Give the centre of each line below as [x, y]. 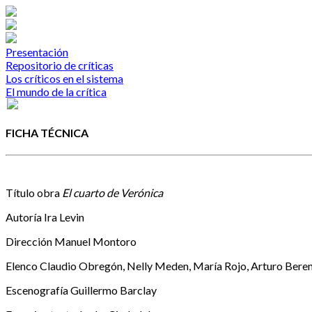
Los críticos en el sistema [64, 78]
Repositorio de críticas [60, 65]
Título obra [34, 192]
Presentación [37, 52]
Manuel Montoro [95, 241]
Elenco [23, 265]
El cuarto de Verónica [112, 192]
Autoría [25, 217]
